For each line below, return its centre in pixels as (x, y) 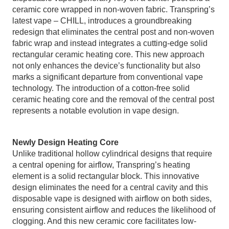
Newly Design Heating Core (66, 143)
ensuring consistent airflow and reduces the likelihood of (114, 210)
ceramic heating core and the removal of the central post (113, 100)
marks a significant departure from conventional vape (108, 77)
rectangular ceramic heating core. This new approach (109, 55)
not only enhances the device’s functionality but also (107, 66)
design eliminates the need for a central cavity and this (110, 188)
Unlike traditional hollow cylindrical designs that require (112, 154)
